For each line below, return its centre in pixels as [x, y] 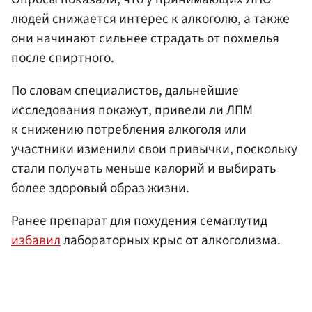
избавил [36, 241]
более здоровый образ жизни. [100, 188]
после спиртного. [63, 58]
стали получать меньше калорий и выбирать [143, 169]
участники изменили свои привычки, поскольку [154, 149]
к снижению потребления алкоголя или [129, 130]
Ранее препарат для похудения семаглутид [139, 221]
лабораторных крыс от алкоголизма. [171, 241]
